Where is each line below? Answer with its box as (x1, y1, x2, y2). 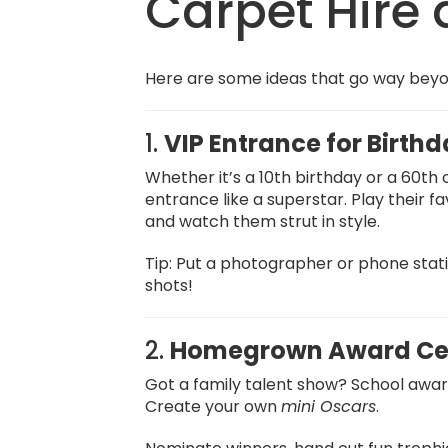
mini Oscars (281, 395, 377, 418)
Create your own (145, 395, 282, 418)
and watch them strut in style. (145, 210, 381, 233)
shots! (145, 274, 194, 297)
